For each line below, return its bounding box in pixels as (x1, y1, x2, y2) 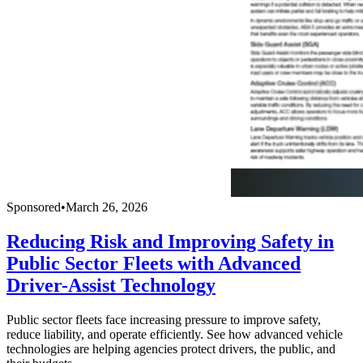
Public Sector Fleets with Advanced (6, 253, 301, 275)
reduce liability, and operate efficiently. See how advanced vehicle (6, 327, 343, 341)
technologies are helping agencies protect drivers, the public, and (6, 341, 335, 356)
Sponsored (6, 200, 61, 215)
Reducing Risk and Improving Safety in (6, 231, 334, 253)
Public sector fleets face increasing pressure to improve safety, (6, 312, 321, 327)
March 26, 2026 (66, 200, 147, 215)
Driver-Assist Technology (6, 275, 216, 297)
